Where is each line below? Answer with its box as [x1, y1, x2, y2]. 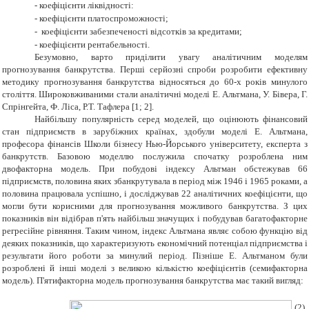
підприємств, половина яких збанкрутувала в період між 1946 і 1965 [2, 176, 271, 187]
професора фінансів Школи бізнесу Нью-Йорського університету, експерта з [2, 139, 308, 150]
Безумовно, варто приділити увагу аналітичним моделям [34, 52, 308, 63]
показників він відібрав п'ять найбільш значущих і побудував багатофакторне [2, 213, 308, 224]
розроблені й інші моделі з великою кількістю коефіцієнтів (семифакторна [2, 263, 308, 274]
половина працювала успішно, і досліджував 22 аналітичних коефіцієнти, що [2, 188, 308, 199]
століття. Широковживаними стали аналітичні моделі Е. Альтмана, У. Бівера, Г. [2, 89, 308, 100]
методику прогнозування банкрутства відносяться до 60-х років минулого [2, 77, 308, 88]
